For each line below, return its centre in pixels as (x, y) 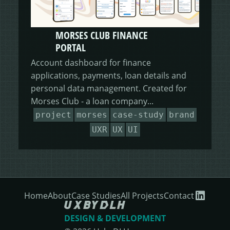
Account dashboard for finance (91, 63)
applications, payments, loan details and (108, 75)
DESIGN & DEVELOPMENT (115, 218)
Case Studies (96, 196)
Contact (179, 196)
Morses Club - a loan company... (92, 101)
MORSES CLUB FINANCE (101, 35)
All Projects (142, 196)
